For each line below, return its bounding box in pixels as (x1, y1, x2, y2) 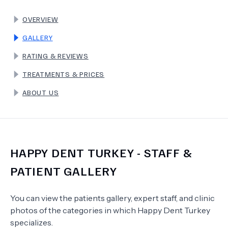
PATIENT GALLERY (10, 163, 118, 178)
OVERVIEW (22, 15, 59, 23)
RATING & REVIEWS (22, 51, 89, 60)
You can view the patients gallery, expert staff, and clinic (10, 193, 215, 203)
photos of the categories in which (10, 205, 137, 215)
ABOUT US (22, 88, 59, 97)
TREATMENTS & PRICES (22, 70, 105, 78)
